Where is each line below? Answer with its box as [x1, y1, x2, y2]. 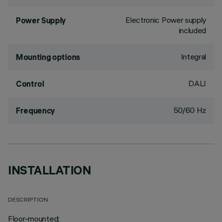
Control [16, 79, 44, 89]
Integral [180, 52, 206, 61]
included [178, 25, 206, 35]
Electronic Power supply [125, 15, 206, 25]
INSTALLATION [8, 163, 91, 177]
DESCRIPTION [8, 197, 48, 204]
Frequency [16, 106, 55, 115]
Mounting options [16, 52, 80, 62]
